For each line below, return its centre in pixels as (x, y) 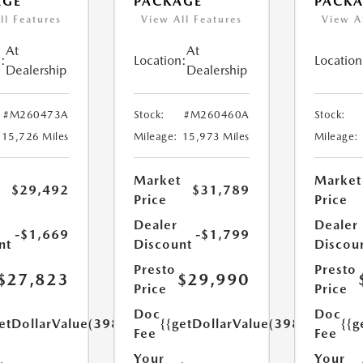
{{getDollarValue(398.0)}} (245, 324)
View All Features (191, 20)
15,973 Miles (216, 137)
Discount (162, 245)
